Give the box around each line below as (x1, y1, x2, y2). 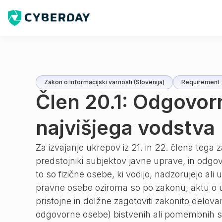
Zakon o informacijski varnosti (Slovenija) (44, 78, 165, 86)
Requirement (181, 78, 220, 86)
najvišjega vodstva (36, 115, 215, 140)
